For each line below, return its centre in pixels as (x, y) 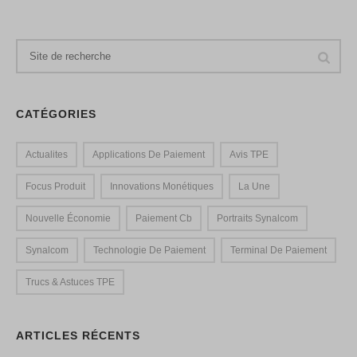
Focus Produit (55, 187)
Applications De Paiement (149, 155)
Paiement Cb (164, 219)
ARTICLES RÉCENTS (78, 336)
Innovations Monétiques (162, 187)
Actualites (47, 155)
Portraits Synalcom (257, 219)
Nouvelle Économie (68, 219)
